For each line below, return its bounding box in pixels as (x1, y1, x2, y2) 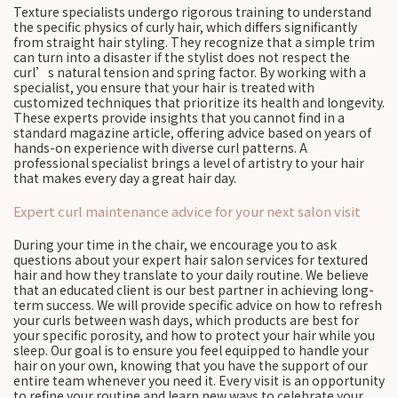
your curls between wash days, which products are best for (13, 311, 359, 329)
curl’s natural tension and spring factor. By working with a (13, 63, 366, 81)
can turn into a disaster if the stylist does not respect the (13, 48, 350, 66)
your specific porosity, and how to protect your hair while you (13, 326, 375, 344)
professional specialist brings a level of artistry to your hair (13, 154, 364, 171)
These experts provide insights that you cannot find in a (13, 108, 345, 126)
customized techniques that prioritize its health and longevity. (13, 93, 385, 111)
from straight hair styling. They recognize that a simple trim (13, 33, 375, 51)
